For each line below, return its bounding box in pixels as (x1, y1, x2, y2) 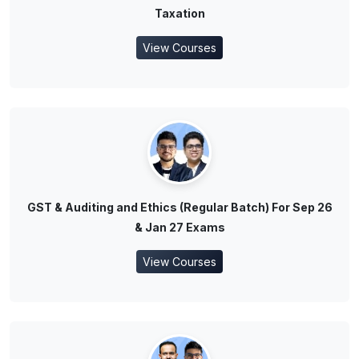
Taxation (154, 6, 205, 21)
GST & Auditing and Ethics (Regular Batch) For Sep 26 (26, 200, 333, 215)
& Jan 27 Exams (134, 220, 225, 235)
